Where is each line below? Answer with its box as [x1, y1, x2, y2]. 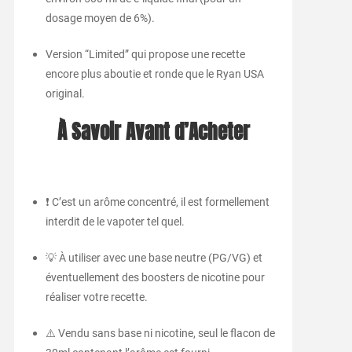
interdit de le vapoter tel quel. [45, 215, 185, 229]
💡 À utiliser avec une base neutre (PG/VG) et [45, 251, 262, 265]
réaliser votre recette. [45, 291, 148, 304]
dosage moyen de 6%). [45, 12, 155, 25]
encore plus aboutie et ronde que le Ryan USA [45, 68, 264, 81]
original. [45, 87, 85, 101]
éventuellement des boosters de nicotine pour [45, 271, 265, 284]
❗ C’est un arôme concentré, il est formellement [45, 196, 269, 209]
